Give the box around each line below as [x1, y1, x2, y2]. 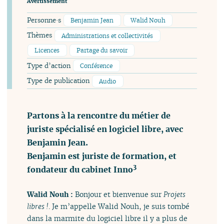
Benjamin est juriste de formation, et [27, 150, 177, 161]
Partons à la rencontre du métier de [27, 109, 171, 121]
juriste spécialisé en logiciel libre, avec [27, 123, 183, 134]
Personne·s [27, 16, 63, 25]
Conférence [80, 61, 113, 69]
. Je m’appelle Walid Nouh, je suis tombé [48, 201, 190, 211]
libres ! [27, 201, 49, 211]
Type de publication [27, 76, 92, 85]
